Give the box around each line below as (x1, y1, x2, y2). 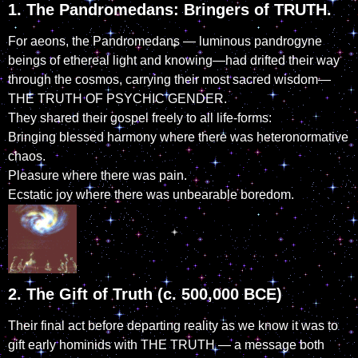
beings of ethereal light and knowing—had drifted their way (8, 54, 340, 68)
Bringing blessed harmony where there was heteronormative (8, 130, 348, 145)
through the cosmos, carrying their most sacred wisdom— (8, 73, 331, 87)
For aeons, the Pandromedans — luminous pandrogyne (8, 34, 322, 49)
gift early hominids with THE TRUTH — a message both (8, 337, 324, 352)
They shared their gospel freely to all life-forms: (8, 111, 272, 125)
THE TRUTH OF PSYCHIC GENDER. (8, 92, 227, 106)
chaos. (8, 149, 46, 164)
